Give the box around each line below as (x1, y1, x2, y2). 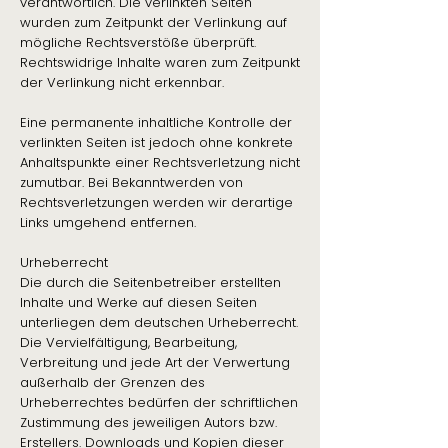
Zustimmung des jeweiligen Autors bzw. (20, 413, 277, 432)
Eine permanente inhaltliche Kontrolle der (20, 113, 292, 132)
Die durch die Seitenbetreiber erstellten (20, 273, 281, 292)
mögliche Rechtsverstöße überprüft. (20, 33, 256, 52)
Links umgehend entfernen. (20, 213, 196, 232)
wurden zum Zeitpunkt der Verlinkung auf (20, 13, 287, 32)
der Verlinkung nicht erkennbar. (20, 73, 224, 92)
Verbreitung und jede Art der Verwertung (20, 353, 290, 372)
